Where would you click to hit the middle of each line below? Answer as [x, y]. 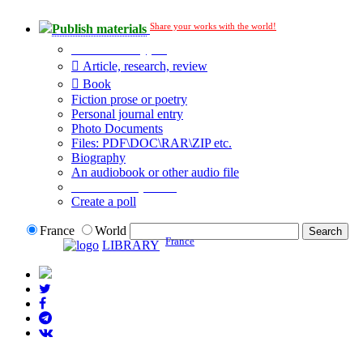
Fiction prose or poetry [129, 100]
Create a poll [104, 202]
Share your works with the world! [213, 26]
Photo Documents [117, 129]
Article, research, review [143, 66]
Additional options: [124, 187]
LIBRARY [131, 245]
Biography [98, 158]
